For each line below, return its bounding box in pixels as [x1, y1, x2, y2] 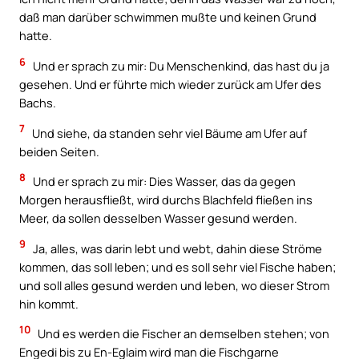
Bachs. [19, 95, 56, 111]
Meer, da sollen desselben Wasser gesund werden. [19, 210, 297, 227]
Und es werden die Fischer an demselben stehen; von [35, 325, 329, 342]
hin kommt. [19, 295, 79, 312]
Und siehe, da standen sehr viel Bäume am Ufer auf [30, 124, 307, 141]
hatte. [19, 27, 52, 44]
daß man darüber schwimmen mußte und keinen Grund [19, 9, 317, 26]
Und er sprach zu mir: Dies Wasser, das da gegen [30, 173, 296, 190]
